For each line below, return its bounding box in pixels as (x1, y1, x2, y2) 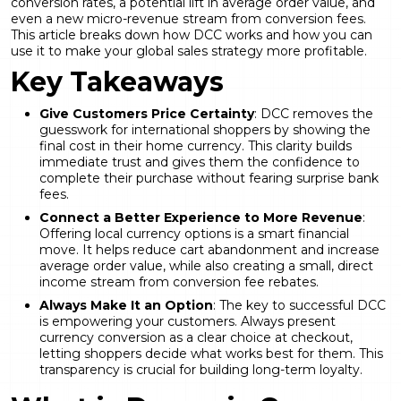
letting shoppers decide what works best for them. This (39, 345, 383, 362)
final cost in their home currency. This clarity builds (39, 137, 352, 154)
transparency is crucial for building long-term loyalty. (39, 361, 363, 378)
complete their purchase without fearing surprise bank (39, 169, 379, 186)
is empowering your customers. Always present (39, 312, 336, 329)
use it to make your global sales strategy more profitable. (11, 42, 367, 59)
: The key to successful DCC (213, 296, 386, 313)
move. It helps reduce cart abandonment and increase (39, 241, 380, 258)
